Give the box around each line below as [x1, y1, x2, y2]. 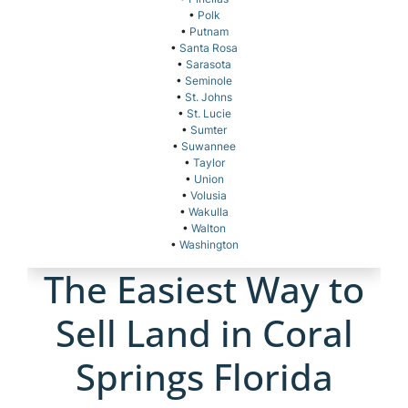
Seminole [185, 74, 232, 88]
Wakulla [189, 205, 229, 219]
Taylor [192, 156, 225, 170]
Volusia [190, 189, 227, 203]
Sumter [190, 123, 227, 138]
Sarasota [186, 57, 231, 72]
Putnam [189, 25, 229, 39]
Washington [178, 238, 239, 252]
